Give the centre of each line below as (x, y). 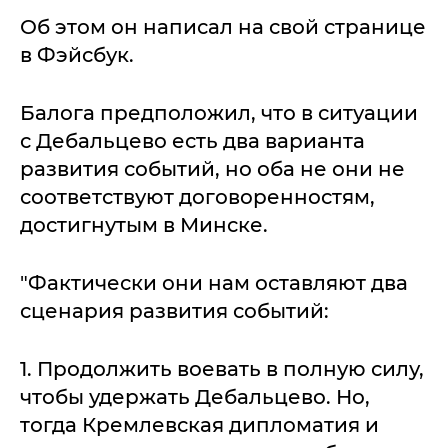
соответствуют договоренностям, (197, 197)
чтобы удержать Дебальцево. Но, (195, 397)
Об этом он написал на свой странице (223, 27)
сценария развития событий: (174, 311)
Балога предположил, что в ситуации (219, 113)
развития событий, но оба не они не (212, 169)
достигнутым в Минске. (144, 225)
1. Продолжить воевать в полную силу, (222, 369)
